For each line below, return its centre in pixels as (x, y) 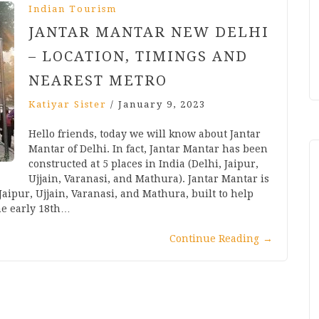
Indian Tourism (73, 9)
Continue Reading (214, 239)
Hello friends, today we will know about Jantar (145, 134)
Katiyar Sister (68, 105)
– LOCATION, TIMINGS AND (138, 57)
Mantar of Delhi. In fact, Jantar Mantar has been (148, 149)
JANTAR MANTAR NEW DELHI (149, 32)
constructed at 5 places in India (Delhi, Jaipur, (143, 164)
